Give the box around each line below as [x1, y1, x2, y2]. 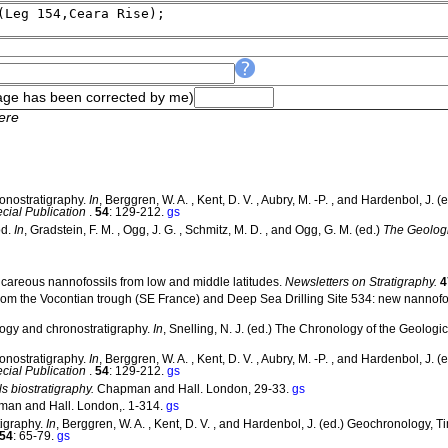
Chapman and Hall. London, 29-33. [96, 382, 292, 395]
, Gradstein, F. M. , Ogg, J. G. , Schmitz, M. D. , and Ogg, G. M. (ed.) [23, 223, 383, 236]
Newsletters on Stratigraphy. [284, 275, 440, 288]
